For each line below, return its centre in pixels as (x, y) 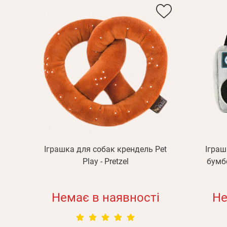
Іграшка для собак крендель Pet (106, 149)
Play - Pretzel (105, 161)
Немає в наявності (105, 198)
